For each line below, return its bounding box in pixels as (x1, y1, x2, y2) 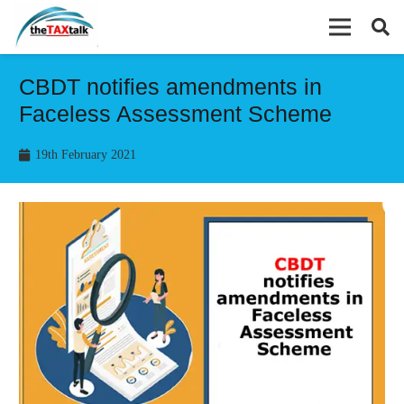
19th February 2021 (34, 148, 136, 161)
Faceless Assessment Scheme (19, 101, 332, 126)
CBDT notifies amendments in (19, 74, 322, 99)
